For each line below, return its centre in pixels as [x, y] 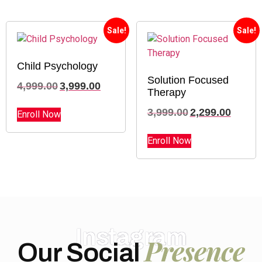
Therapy [166, 93]
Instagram [131, 237]
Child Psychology [57, 66]
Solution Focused [188, 80]
